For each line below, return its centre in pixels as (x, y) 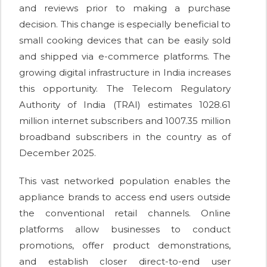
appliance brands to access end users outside (125, 197)
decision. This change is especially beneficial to (125, 24)
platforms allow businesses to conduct (125, 229)
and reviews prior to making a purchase (125, 8)
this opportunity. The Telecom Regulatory (125, 89)
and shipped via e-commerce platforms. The (125, 57)
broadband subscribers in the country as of (125, 137)
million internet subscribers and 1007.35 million (125, 121)
